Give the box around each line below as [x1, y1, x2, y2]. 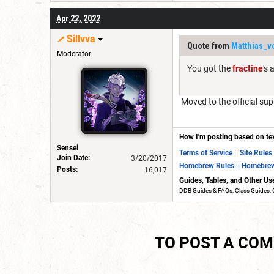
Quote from [187, 40, 231, 51]
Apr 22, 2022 [56, 13, 100, 23]
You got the [187, 63, 232, 73]
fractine [232, 63, 263, 73]
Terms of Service [179, 148, 232, 157]
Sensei [57, 143, 78, 152]
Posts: [57, 165, 78, 174]
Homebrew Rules [179, 161, 234, 170]
